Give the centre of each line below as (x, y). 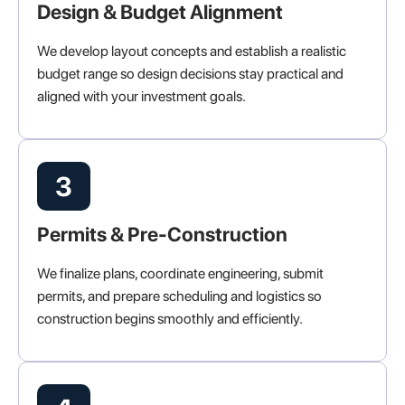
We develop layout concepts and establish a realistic (192, 52)
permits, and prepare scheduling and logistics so (179, 297)
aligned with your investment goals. (141, 97)
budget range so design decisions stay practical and (190, 74)
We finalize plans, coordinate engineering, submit (180, 274)
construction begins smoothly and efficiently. (170, 319)
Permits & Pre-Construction (162, 235)
